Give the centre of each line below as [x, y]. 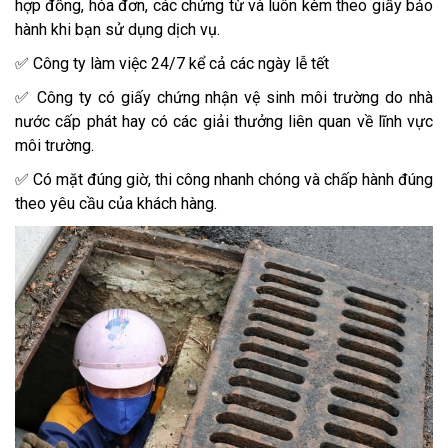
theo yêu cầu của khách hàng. [116, 203]
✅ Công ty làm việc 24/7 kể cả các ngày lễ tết [174, 63]
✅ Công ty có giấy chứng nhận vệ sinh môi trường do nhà [224, 97]
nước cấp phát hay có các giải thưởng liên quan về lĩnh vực [224, 121]
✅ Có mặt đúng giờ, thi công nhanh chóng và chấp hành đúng [224, 179]
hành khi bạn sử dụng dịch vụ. [117, 29]
